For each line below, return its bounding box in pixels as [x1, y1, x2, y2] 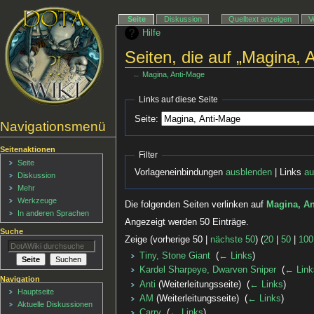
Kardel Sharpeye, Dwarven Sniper [139, 265, 276, 275]
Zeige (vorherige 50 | [125, 235, 211, 245]
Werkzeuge [18, 196, 57, 205]
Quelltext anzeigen [228, 15, 292, 24]
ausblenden [226, 168, 273, 178]
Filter [139, 150, 158, 161]
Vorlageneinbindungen [135, 168, 226, 178]
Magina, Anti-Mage [142, 69, 205, 78]
